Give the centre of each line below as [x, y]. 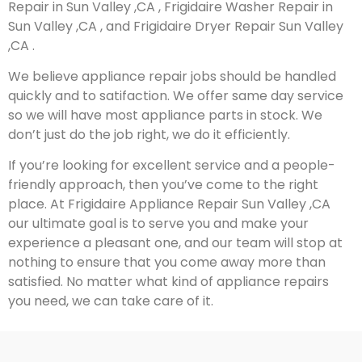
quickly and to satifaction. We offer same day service [176, 95]
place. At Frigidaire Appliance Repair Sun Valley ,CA [169, 204]
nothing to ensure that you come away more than [167, 263]
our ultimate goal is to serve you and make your [158, 224]
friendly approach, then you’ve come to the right [163, 185]
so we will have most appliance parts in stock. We [165, 115]
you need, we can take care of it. [111, 301]
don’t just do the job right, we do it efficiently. [149, 134]
